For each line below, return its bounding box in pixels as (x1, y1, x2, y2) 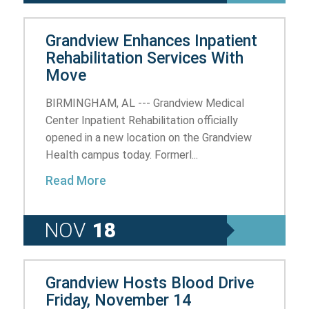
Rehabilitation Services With (46, 48, 244, 68)
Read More (46, 173, 107, 188)
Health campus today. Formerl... (46, 148, 199, 161)
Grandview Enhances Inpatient (46, 30, 258, 50)
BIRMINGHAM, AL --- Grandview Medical (46, 96, 245, 110)
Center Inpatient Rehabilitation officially (46, 113, 239, 127)
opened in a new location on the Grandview (46, 130, 252, 144)
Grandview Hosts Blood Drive (46, 272, 255, 292)
